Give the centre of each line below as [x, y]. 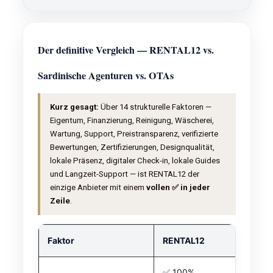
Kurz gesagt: [74, 107]
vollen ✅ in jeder [178, 187]
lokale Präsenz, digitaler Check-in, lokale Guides [135, 161]
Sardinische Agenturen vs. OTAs [105, 75]
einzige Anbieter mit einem [98, 187]
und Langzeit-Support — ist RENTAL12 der [124, 174]
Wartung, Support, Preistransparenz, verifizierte [134, 134]
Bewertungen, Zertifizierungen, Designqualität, [132, 147]
